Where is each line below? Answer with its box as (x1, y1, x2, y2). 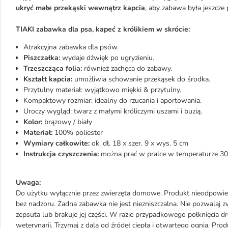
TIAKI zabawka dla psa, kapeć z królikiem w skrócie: (16, 24, 190, 34)
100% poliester (54, 128, 103, 137)
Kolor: (23, 117, 42, 127)
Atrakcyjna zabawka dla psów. (23, 42, 119, 52)
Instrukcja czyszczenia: (23, 149, 99, 159)
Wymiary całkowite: (23, 138, 90, 148)
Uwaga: (16, 178, 41, 187)
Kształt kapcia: (23, 74, 74, 84)
